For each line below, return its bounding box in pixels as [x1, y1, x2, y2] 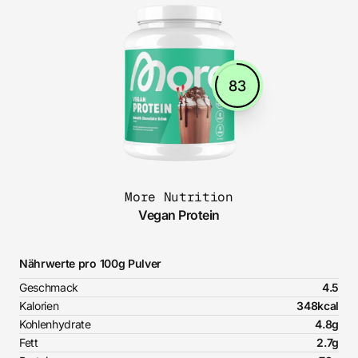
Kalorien [19, 299, 59, 313]
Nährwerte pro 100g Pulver [19, 257, 161, 271]
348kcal [296, 299, 339, 313]
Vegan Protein [138, 207, 220, 224]
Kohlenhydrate [19, 317, 91, 332]
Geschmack [19, 280, 79, 295]
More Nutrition [125, 189, 233, 206]
